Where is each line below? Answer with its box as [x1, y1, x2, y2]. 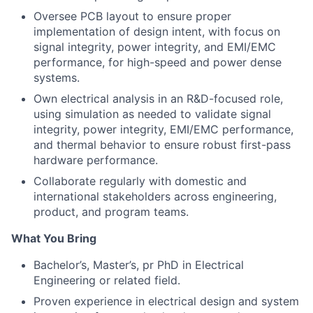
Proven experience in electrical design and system [34, 294, 299, 308]
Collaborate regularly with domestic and [34, 174, 247, 188]
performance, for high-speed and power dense [34, 55, 282, 69]
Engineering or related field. [34, 273, 180, 287]
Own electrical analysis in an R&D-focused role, [34, 92, 283, 105]
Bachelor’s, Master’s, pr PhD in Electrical [34, 258, 244, 272]
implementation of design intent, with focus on [34, 24, 280, 38]
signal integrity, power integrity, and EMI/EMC [34, 40, 276, 54]
